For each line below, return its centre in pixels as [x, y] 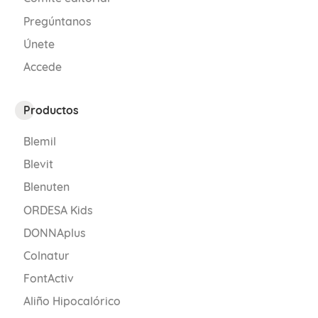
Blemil [39, 142]
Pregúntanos [57, 21]
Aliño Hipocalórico [72, 301]
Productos [51, 110]
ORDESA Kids [58, 210]
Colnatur [46, 256]
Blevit [38, 164]
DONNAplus [54, 232]
